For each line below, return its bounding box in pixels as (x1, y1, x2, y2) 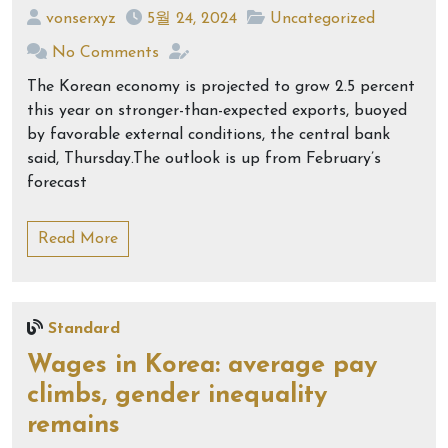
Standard (48, 321, 120, 337)
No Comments (52, 45, 159, 61)
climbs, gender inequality (27, 383, 327, 408)
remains (27, 413, 120, 438)
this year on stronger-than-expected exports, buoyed (27, 103, 407, 119)
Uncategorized (270, 11, 375, 27)
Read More (38, 231, 118, 247)
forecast (27, 175, 87, 191)
